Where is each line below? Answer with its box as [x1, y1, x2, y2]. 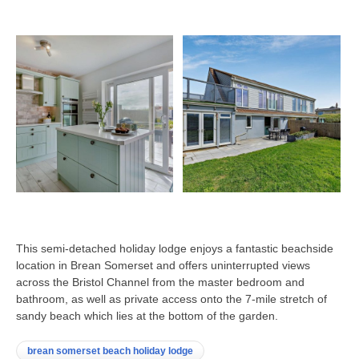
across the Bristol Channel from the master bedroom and [16, 276, 305, 289]
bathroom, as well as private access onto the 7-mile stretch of [16, 292, 327, 306]
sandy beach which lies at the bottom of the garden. [16, 309, 278, 323]
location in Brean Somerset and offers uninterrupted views [16, 259, 310, 272]
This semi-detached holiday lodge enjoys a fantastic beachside [16, 242, 333, 256]
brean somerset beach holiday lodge [27, 345, 193, 357]
